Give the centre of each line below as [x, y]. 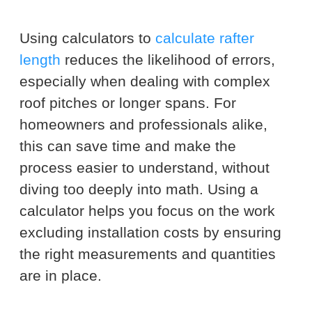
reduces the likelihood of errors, [168, 59]
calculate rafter [205, 38]
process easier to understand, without [145, 167]
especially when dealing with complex [145, 81]
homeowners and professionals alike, [143, 124]
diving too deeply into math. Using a [139, 189]
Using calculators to [87, 38]
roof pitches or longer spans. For [128, 102]
